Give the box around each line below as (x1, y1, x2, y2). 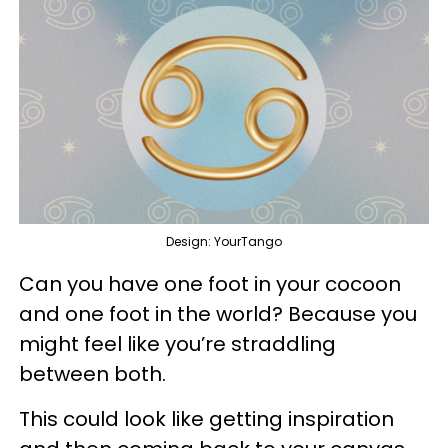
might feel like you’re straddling (19, 329, 336, 358)
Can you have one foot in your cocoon (19, 269, 401, 298)
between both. (19, 359, 171, 388)
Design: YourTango (166, 232, 282, 250)
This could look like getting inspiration (19, 404, 394, 433)
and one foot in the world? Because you (19, 299, 417, 328)
